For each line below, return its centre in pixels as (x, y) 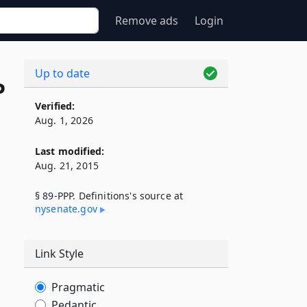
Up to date (62, 73)
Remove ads (147, 21)
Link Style (59, 254)
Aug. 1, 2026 (64, 120)
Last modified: (70, 151)
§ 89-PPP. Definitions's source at (109, 196)
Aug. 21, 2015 (67, 165)
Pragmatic (78, 287)
